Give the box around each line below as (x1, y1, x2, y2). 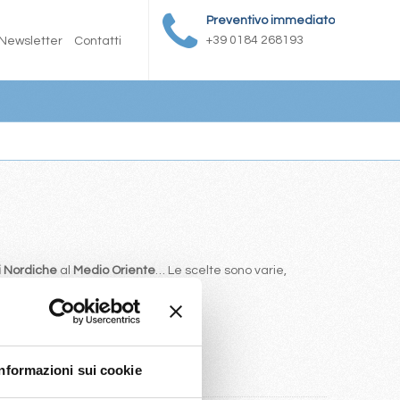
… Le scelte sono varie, (155, 264, 287, 277)
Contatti (74, 35, 121, 47)
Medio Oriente (73, 264, 155, 277)
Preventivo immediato (206, 14, 335, 27)
